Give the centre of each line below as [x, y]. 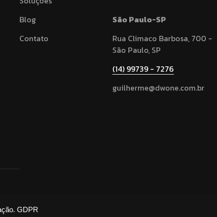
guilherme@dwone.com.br [159, 88]
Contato [34, 38]
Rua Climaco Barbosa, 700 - [163, 38]
